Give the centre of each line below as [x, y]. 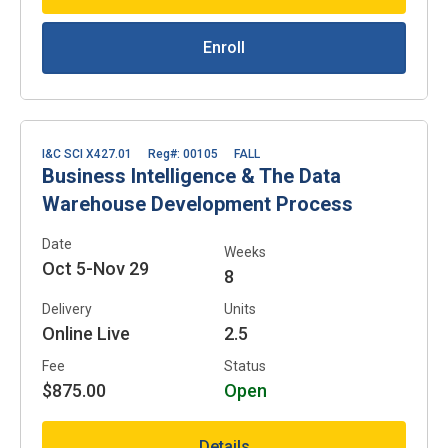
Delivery [67, 308]
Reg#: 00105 [183, 153]
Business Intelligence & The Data [191, 175]
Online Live [86, 333]
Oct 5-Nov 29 [95, 268]
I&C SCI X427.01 [87, 153]
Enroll [224, 47]
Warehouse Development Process [197, 203]
